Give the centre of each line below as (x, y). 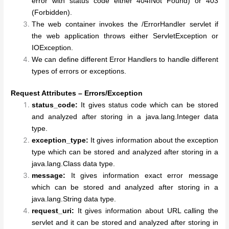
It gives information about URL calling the (146, 211)
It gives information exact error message (142, 176)
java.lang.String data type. (74, 199)
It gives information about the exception (153, 141)
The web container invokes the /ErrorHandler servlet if (125, 24)
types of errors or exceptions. (79, 71)
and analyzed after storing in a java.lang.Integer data (125, 117)
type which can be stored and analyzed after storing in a (125, 152)
